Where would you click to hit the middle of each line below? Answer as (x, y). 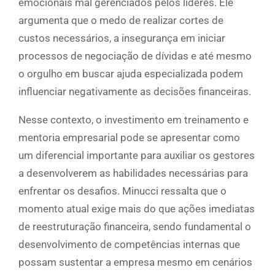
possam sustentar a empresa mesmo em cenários (135, 262)
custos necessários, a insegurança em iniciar (122, 38)
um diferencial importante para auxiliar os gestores (137, 156)
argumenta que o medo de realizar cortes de (121, 21)
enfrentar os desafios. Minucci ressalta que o (122, 191)
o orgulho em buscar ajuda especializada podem (131, 74)
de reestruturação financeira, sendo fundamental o (135, 227)
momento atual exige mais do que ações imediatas (137, 209)
